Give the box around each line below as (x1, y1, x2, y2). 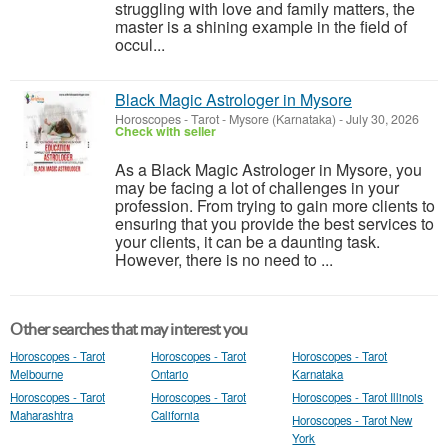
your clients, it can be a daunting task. (115, 230, 380, 253)
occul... (115, 33, 165, 56)
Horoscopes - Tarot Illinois (292, 389, 424, 405)
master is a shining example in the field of (115, 15, 407, 38)
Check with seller (115, 122, 216, 140)
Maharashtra (10, 407, 73, 423)
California (151, 407, 200, 423)
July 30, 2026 (343, 110, 419, 128)
